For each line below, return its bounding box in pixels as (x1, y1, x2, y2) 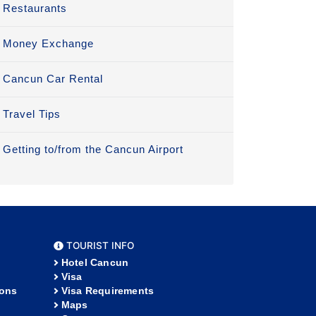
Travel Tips (3, 108, 61, 121)
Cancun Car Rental (3, 73, 103, 85)
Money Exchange (3, 37, 94, 50)
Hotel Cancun (61, 257, 129, 269)
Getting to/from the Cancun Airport (3, 143, 183, 156)
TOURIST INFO (63, 240, 134, 252)
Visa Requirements (61, 285, 154, 297)
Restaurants (3, 2, 67, 15)
